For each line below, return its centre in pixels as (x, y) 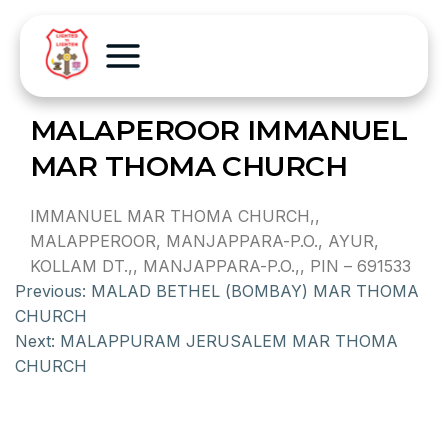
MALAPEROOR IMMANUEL (219, 130)
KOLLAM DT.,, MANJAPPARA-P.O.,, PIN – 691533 (220, 266)
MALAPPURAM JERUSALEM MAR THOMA (229, 341)
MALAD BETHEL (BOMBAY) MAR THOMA (255, 291)
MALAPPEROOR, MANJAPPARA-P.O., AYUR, (204, 241)
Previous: (50, 291)
